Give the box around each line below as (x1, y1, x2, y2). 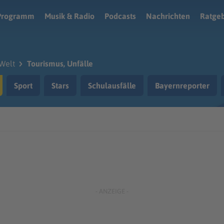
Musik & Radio (44, 11, 94, 20)
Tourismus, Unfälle (27, 59, 93, 68)
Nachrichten (146, 11, 190, 20)
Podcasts (104, 11, 136, 20)
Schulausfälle (88, 81, 136, 90)
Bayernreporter (155, 81, 209, 90)
